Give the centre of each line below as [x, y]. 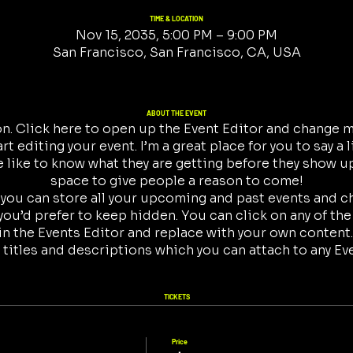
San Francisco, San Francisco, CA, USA [176, 52]
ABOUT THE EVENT [176, 113]
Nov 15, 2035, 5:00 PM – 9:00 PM [176, 35]
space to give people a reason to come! [176, 181]
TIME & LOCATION [176, 19]
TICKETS [176, 297]
